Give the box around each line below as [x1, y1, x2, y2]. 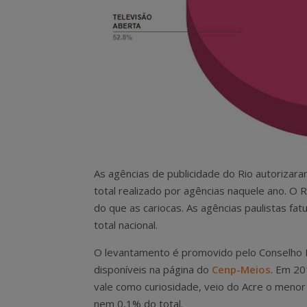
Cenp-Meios [212, 262, 271, 276]
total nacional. [94, 218, 158, 232]
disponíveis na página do [94, 262, 212, 276]
